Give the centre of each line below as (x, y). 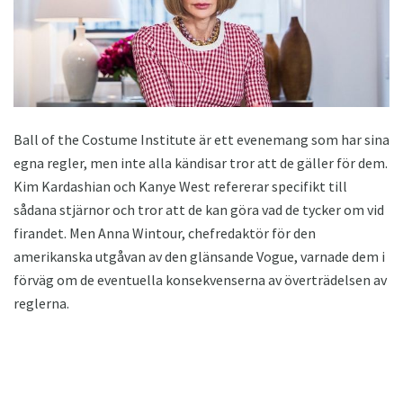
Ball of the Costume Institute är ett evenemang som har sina (201, 139)
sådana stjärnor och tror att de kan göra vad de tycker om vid (199, 209)
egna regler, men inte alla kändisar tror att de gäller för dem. (201, 162)
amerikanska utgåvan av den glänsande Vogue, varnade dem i (199, 256)
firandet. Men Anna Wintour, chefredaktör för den (165, 233)
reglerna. (41, 303)
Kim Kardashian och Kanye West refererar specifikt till (180, 186)
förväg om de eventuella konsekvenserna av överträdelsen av (200, 279)
